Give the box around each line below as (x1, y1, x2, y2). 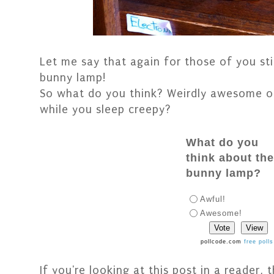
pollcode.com (201, 239, 245, 245)
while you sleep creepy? (40, 103, 171, 117)
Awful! (200, 194, 226, 204)
